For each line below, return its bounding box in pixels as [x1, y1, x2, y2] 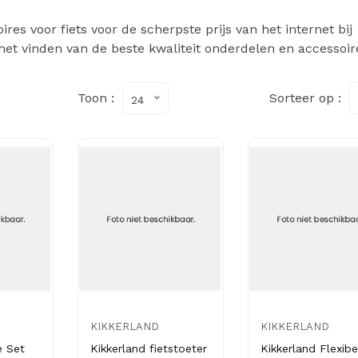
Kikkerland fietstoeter [90, 342, 208, 355]
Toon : [78, 90, 115, 105]
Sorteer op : [268, 90, 341, 105]
